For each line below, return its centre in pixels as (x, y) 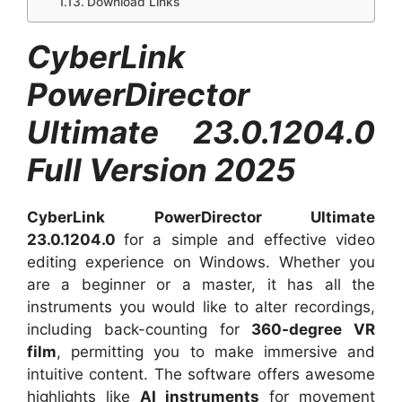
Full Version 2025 (162, 170)
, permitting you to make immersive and (216, 352)
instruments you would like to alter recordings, (201, 307)
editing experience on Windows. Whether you (201, 262)
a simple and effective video (260, 240)
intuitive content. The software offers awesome (201, 374)
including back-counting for (140, 329)
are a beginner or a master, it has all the (201, 284)
